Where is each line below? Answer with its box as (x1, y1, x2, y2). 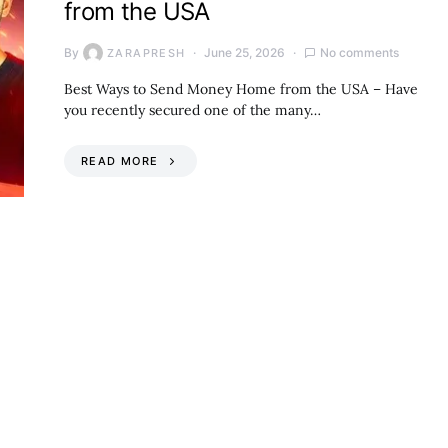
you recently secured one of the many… (64, 100, 321, 119)
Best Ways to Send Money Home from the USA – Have (64, 79, 418, 98)
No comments (320, 44, 400, 60)
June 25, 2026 (204, 44, 286, 60)
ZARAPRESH (107, 45, 186, 60)
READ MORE (81, 153, 159, 168)
